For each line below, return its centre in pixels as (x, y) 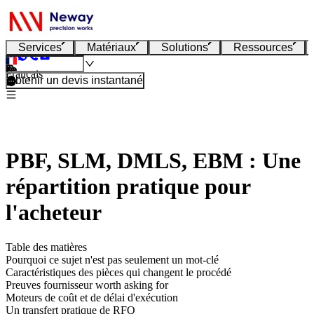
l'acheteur (54, 213)
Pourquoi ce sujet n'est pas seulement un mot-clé (112, 259)
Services (40, 47)
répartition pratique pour (128, 187)
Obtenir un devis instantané (75, 80)
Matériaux (111, 47)
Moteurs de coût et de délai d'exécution (92, 297)
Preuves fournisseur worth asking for (87, 285)
